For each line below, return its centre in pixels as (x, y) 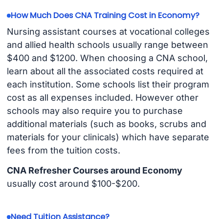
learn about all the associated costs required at (105, 71)
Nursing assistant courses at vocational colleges (108, 32)
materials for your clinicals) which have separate (108, 137)
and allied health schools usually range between (107, 45)
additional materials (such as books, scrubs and (106, 124)
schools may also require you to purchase (95, 111)
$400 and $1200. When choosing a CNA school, (107, 58)
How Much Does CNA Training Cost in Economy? (105, 16)
